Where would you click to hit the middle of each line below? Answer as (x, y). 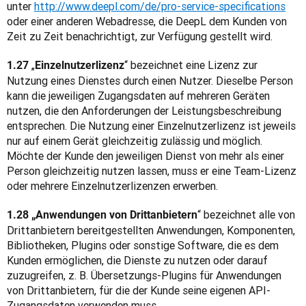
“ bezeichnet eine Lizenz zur (191, 65)
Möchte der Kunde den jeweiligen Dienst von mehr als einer (145, 156)
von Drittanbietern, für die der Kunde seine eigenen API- (139, 290)
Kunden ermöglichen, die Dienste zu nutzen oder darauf (137, 260)
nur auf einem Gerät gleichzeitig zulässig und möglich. (135, 141)
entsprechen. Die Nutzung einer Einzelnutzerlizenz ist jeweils (151, 126)
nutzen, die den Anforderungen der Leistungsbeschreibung (144, 111)
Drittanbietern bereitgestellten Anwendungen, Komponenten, (151, 230)
